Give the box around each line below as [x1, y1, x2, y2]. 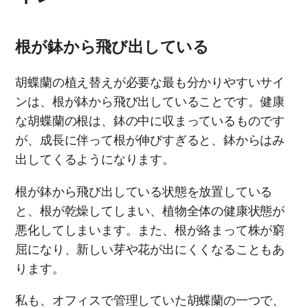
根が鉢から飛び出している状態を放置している [15, 181, 273, 202]
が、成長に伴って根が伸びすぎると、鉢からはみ [15, 131, 285, 151]
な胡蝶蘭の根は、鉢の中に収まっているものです [15, 111, 285, 132]
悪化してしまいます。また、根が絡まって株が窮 [15, 220, 285, 241]
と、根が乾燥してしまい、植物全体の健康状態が [15, 201, 285, 221]
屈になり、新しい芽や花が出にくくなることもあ [15, 239, 285, 260]
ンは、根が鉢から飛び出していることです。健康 [15, 92, 285, 113]
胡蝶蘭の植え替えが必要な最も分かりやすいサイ [15, 73, 285, 93]
